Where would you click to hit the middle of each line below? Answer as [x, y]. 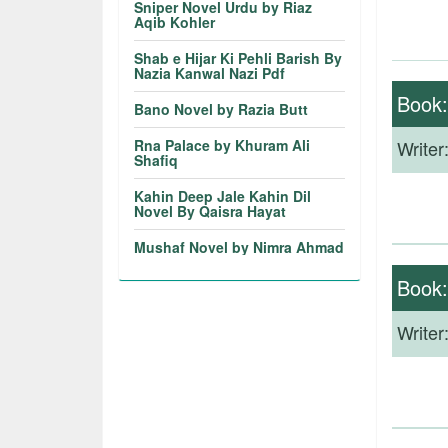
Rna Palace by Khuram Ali [222, 145]
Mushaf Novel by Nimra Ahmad [239, 247]
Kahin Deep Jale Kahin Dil [223, 196]
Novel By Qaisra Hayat [210, 211]
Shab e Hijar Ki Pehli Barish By [238, 58]
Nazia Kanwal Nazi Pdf [210, 73]
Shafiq [156, 160]
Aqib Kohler [175, 22]
